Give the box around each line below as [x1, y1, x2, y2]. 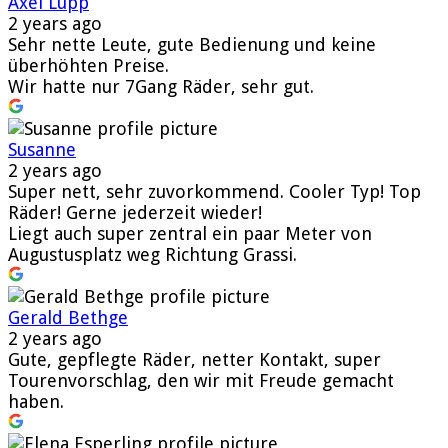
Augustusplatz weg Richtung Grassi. [8, 243, 297, 265]
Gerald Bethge [8, 306, 128, 328]
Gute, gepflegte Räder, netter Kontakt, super [8, 348, 381, 370]
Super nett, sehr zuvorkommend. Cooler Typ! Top [8, 180, 421, 202]
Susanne [8, 138, 76, 160]
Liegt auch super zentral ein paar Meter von [8, 222, 372, 244]
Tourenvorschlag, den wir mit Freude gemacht [8, 369, 394, 391]
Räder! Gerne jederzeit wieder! [8, 201, 262, 223]
